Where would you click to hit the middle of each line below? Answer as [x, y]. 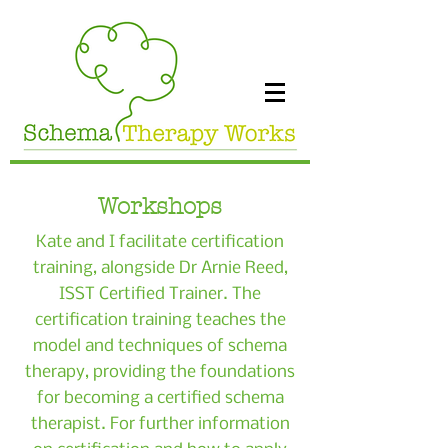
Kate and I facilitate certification [160, 242]
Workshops [160, 206]
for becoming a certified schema [160, 398]
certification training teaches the [160, 320]
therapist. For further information [160, 424]
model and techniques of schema [160, 346]
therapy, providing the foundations [160, 372]
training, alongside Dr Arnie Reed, [160, 268]
